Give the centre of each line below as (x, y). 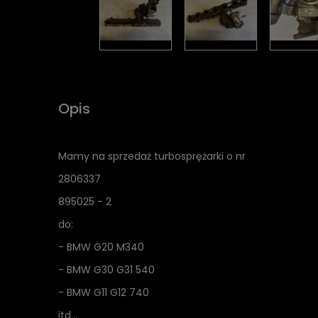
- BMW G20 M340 (101, 247)
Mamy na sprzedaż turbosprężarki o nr (152, 156)
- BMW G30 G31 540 (106, 269)
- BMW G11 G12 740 (105, 292)
